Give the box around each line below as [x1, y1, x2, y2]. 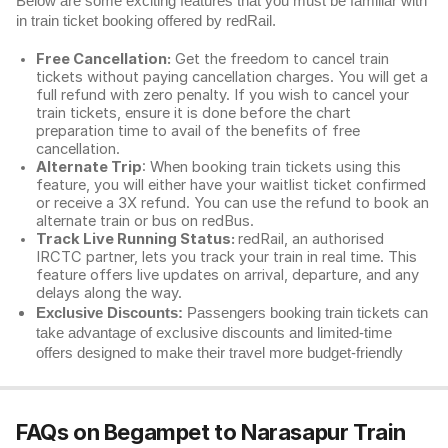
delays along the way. [36, 284, 182, 302]
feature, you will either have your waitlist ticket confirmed [36, 176, 426, 194]
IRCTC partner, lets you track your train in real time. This [36, 248, 417, 266]
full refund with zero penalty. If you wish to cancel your [36, 86, 409, 104]
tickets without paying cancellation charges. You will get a [36, 68, 428, 86]
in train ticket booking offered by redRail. [16, 13, 280, 29]
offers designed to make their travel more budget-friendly [36, 345, 403, 361]
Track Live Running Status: [36, 230, 238, 248]
